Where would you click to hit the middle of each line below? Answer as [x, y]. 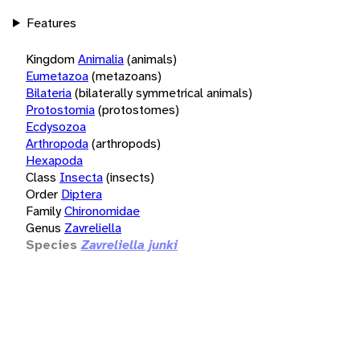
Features [51, 22]
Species [51, 244]
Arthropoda [57, 143]
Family [43, 211]
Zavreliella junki [129, 244]
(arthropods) [126, 143]
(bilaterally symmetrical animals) [164, 92]
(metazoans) [127, 76]
